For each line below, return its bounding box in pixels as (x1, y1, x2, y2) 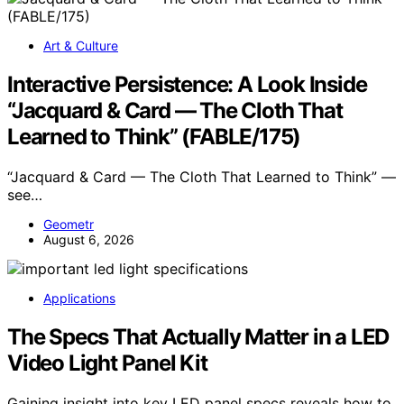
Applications (43, 290, 115, 307)
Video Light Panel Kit (7, 350, 207, 377)
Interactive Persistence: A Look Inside (7, 71, 367, 98)
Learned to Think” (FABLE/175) (7, 124, 301, 151)
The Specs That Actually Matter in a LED (7, 324, 390, 351)
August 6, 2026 (43, 232, 134, 248)
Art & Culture (43, 38, 118, 54)
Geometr (43, 216, 94, 233)
